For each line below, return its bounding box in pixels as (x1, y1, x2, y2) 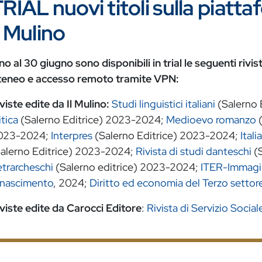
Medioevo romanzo (166, 113, 256, 127)
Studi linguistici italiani (112, 97, 215, 111)
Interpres (51, 129, 92, 143)
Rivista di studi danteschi (136, 144, 251, 158)
